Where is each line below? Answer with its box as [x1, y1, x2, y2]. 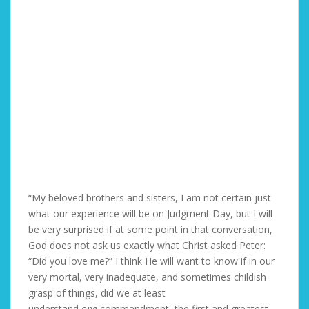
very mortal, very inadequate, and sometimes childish [28, 270, 266, 283]
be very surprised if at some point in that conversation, [28, 223, 272, 236]
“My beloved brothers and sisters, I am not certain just [28, 191, 271, 204]
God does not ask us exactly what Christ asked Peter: [28, 239, 266, 252]
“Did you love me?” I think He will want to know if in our [28, 255, 275, 268]
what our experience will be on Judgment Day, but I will [28, 207, 272, 220]
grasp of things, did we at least [28, 286, 166, 299]
